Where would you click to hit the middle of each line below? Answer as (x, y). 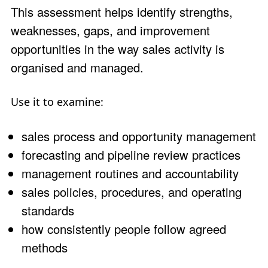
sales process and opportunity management (139, 136)
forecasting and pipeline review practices (131, 154)
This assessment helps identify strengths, (122, 12)
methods (45, 247)
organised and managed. (77, 67)
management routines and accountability (130, 173)
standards (48, 210)
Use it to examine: (57, 101)
